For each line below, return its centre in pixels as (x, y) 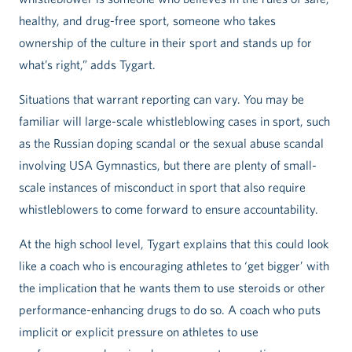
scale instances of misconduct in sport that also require (162, 187)
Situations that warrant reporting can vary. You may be (161, 99)
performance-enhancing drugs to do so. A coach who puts (170, 310)
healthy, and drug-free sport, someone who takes (147, 21)
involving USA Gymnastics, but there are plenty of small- (168, 165)
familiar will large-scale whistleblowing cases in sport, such (174, 121)
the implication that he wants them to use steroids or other (172, 288)
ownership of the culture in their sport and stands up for (165, 43)
